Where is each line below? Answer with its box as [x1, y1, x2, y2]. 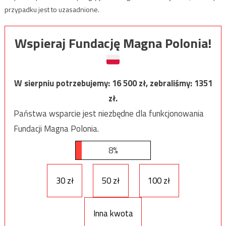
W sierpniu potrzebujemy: [14, 77, 112, 90]
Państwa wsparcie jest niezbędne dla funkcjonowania [13, 107, 204, 121]
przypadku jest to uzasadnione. [4, 4, 99, 15]
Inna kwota [93, 207, 133, 220]
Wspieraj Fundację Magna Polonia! [15, 33, 211, 53]
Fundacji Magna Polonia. [13, 122, 99, 136]
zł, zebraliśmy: [138, 77, 194, 90]
